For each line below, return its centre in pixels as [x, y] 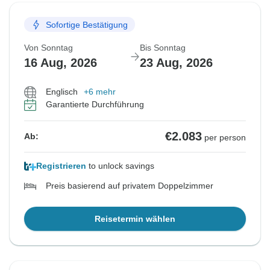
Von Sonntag [49, 48]
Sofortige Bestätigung [87, 24]
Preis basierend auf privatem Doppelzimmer [130, 186]
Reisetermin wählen [135, 219]
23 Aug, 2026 [176, 63]
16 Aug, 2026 [61, 63]
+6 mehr [100, 92]
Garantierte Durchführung [95, 105]
